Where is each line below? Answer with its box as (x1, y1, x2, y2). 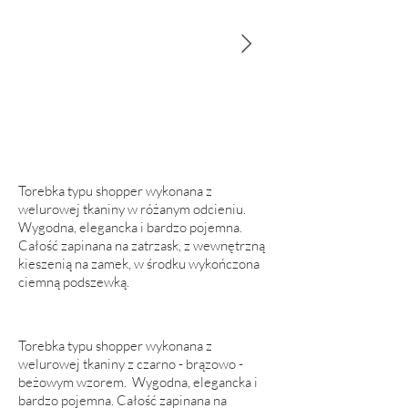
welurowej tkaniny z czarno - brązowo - (18, 355, 243, 372)
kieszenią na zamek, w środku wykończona (18, 255, 260, 272)
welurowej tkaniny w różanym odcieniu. (18, 200, 246, 218)
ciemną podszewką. (18, 273, 129, 291)
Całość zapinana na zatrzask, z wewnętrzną (18, 237, 265, 254)
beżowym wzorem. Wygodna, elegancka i (18, 373, 258, 391)
